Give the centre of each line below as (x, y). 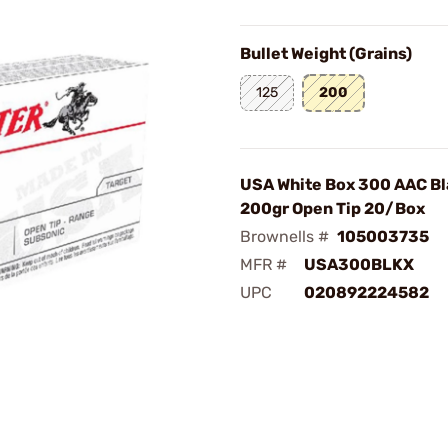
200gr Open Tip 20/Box (332, 208)
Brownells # (284, 236)
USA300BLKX (359, 264)
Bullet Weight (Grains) (326, 53)
